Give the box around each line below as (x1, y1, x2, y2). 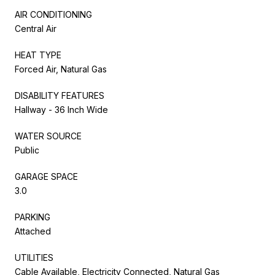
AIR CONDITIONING (15, 9, 92, 20)
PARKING (15, 211, 50, 222)
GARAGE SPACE (15, 171, 78, 182)
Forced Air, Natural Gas (15, 63, 107, 74)
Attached (15, 225, 51, 236)
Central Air (15, 23, 56, 34)
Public (15, 144, 39, 155)
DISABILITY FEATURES (15, 90, 104, 101)
